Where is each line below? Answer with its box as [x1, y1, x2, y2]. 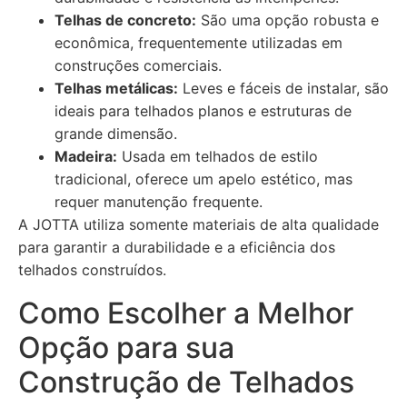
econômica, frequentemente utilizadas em [55, 34, 342, 52]
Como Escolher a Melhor [18, 295, 353, 331]
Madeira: [55, 147, 117, 165]
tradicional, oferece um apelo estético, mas [55, 170, 352, 188]
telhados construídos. [18, 261, 166, 279]
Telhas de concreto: [55, 11, 196, 29]
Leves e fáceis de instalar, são [178, 79, 389, 97]
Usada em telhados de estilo [117, 147, 318, 165]
